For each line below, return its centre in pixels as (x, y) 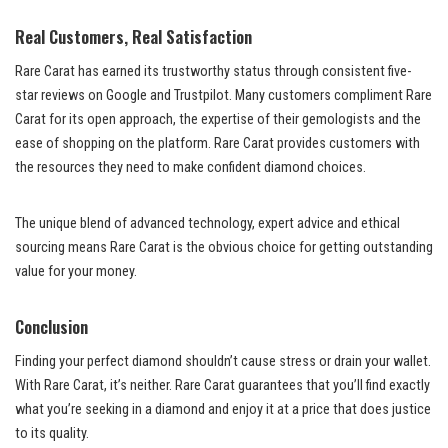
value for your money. (76, 272)
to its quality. (52, 434)
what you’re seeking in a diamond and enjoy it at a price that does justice (223, 410)
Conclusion (51, 327)
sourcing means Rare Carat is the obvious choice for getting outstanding (224, 248)
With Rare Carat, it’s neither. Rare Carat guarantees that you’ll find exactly (222, 386)
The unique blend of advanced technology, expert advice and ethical (207, 224)
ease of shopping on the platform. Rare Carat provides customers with (217, 144)
